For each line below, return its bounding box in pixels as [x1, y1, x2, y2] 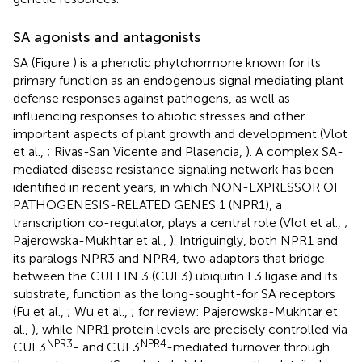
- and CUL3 [73, 339, 140, 355]
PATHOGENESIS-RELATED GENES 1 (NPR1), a [13, 196, 282, 213]
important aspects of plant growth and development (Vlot [13, 125, 347, 141]
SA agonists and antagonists [13, 27, 200, 46]
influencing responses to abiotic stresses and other [13, 107, 305, 124]
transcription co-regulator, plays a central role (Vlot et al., [13, 214, 344, 230]
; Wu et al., [67, 303, 131, 319]
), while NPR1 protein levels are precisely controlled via [32, 321, 347, 337]
